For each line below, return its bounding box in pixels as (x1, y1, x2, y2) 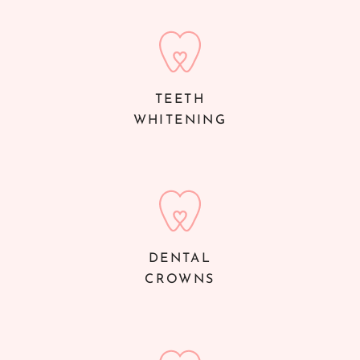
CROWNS (145, 272, 215, 286)
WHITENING (133, 113, 227, 127)
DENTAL (148, 252, 212, 265)
